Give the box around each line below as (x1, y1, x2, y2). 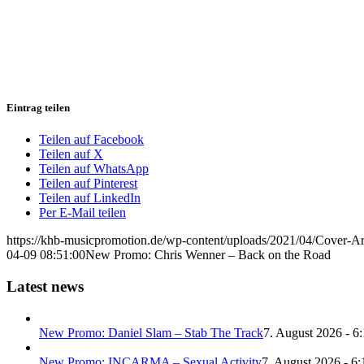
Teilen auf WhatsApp (39, 162, 149, 176)
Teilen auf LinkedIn (39, 191, 141, 206)
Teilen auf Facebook (39, 132, 144, 147)
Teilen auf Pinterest (39, 176, 137, 191)
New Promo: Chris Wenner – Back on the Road (85, 248, 331, 262)
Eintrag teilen (6, 101, 70, 114)
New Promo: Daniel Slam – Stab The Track (39, 325, 263, 340)
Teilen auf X (39, 147, 103, 162)
